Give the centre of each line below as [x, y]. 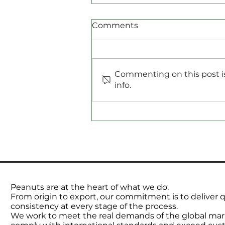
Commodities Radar [149, 86]
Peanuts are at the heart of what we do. [90, 187]
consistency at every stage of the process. [94, 206]
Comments [115, 25]
